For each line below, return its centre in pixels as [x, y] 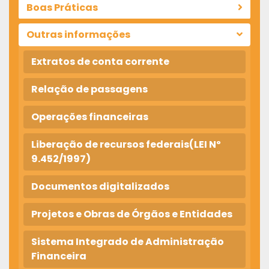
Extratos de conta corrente [100, 62]
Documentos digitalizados [100, 186]
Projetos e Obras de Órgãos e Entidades [132, 214]
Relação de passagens [89, 89]
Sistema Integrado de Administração [128, 242]
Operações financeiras [90, 117]
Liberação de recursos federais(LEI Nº [126, 144]
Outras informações [78, 35]
